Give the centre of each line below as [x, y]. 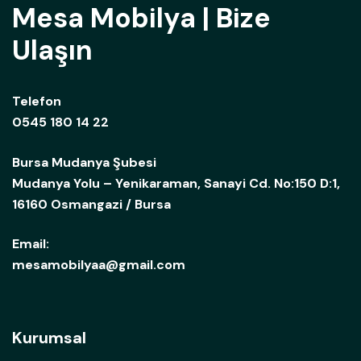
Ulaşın [52, 51]
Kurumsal [49, 337]
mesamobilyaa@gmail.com [99, 265]
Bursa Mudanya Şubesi [84, 162]
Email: [31, 244]
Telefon [37, 102]
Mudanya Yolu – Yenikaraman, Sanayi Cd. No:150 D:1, [176, 183]
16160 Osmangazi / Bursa [91, 204]
